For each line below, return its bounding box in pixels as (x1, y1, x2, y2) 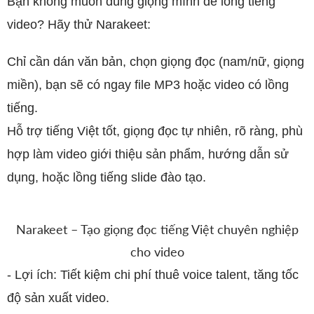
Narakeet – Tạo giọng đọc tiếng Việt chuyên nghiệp (15, 221, 299, 237)
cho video (130, 244, 184, 259)
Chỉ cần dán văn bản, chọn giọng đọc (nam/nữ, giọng (7, 55, 304, 69)
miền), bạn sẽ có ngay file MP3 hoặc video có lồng (7, 78, 289, 92)
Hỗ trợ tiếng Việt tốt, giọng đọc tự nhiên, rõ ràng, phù (7, 124, 303, 138)
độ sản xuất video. (7, 291, 109, 305)
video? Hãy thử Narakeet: (7, 18, 151, 32)
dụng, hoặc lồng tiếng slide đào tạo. (7, 170, 206, 184)
